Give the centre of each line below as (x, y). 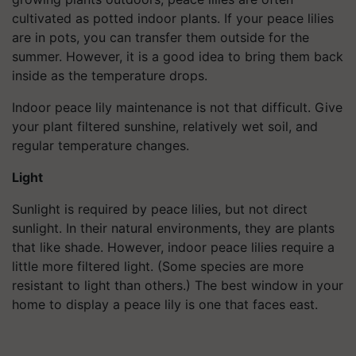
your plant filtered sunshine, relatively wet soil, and (165, 126)
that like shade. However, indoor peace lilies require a (173, 247)
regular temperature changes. (101, 145)
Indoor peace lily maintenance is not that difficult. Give (177, 107)
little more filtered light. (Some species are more (158, 266)
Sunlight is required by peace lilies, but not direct (160, 209)
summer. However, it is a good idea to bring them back (178, 56)
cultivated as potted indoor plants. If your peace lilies (173, 18)
